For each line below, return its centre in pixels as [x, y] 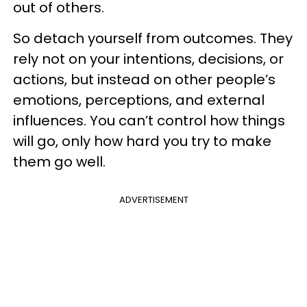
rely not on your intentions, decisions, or [148, 59]
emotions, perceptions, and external [139, 100]
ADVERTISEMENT [153, 200]
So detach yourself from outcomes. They [153, 39]
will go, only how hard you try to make [142, 142]
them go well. [59, 162]
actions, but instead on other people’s [144, 80]
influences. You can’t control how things [149, 121]
